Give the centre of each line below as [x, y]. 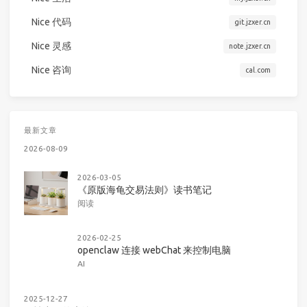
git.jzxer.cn [252, 22]
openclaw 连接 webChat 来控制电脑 [154, 250]
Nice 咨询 [51, 70]
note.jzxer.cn [249, 46]
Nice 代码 [51, 22]
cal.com [258, 70]
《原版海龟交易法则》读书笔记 [145, 189]
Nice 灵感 [51, 46]
